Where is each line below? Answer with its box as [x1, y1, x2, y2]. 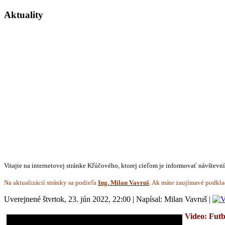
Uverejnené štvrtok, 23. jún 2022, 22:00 [4, 194, 131, 203]
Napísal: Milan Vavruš [136, 194, 207, 203]
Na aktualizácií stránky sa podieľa [4, 178, 98, 186]
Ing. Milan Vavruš [98, 178, 149, 186]
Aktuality [4, 9, 43, 20]
